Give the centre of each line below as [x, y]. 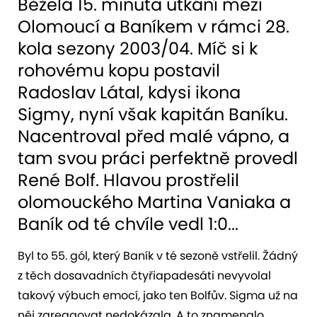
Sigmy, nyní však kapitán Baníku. [153, 114]
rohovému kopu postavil [119, 70]
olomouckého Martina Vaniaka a [154, 202]
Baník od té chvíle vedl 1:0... [128, 224]
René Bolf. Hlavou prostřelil [128, 180]
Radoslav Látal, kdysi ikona [129, 92]
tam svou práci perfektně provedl [158, 158]
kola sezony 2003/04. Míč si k [138, 48]
